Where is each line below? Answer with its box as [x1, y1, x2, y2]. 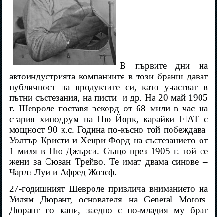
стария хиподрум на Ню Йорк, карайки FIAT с [9, 114, 208, 124]
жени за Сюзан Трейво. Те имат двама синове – [9, 156, 208, 167]
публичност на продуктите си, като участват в [9, 82, 208, 93]
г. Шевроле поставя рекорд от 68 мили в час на [9, 103, 208, 114]
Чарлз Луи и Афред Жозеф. [9, 167, 117, 178]
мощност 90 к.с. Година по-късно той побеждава [9, 124, 205, 135]
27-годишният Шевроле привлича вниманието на [9, 184, 208, 194]
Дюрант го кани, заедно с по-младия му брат [9, 205, 208, 216]
